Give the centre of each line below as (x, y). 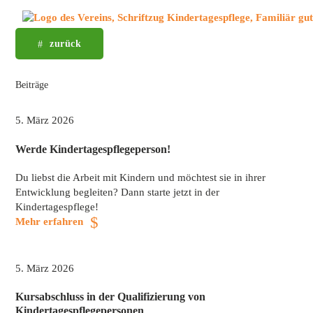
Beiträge (31, 84)
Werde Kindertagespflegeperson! (93, 149)
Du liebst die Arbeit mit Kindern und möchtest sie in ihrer (140, 178)
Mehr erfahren (49, 222)
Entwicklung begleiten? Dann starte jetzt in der (117, 192)
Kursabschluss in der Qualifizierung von (110, 297)
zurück (66, 44)
